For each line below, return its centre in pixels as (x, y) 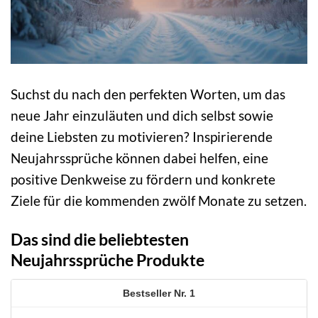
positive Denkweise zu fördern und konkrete (143, 180)
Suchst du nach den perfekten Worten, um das (148, 94)
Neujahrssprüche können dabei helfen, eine (139, 158)
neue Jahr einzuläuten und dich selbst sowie (142, 116)
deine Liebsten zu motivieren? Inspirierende (142, 137)
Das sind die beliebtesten (100, 240)
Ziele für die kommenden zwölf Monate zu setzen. (159, 201)
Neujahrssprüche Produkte (108, 260)
